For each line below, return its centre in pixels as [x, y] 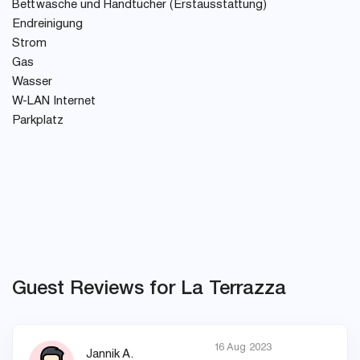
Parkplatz [38, 121]
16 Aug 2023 [243, 349]
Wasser [32, 83]
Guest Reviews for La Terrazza [149, 287]
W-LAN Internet [54, 102]
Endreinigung [47, 25]
